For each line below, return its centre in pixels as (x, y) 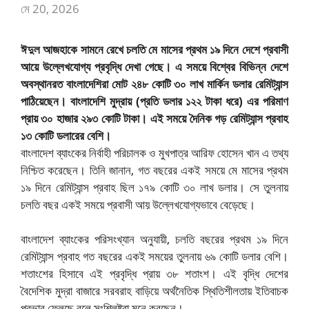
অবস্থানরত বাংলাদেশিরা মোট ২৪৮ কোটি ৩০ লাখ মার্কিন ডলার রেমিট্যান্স (154, 83)
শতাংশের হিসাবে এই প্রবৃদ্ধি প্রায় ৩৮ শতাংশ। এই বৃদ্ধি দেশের (154, 274)
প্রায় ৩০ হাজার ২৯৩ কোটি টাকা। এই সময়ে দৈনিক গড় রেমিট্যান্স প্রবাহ (154, 118)
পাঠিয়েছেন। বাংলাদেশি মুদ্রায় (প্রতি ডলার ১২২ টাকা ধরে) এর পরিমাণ (154, 101)
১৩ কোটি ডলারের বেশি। (66, 135)
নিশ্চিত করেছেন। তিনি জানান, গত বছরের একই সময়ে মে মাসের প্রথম (154, 170)
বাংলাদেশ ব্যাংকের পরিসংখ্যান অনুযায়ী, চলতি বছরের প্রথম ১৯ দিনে (154, 239)
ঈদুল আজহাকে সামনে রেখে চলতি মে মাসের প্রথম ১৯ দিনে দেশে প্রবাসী (154, 49)
